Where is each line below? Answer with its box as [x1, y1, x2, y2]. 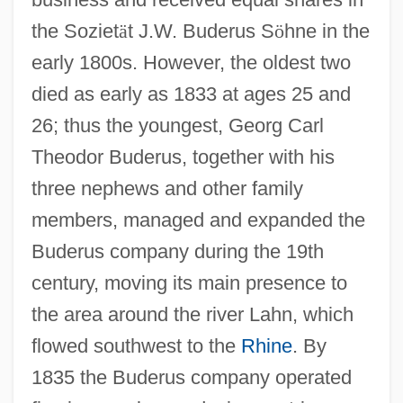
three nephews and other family [31, 176, 303, 200]
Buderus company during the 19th [31, 239, 324, 263]
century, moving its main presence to [31, 271, 347, 294]
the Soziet [31, 19, 119, 42]
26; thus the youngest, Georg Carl [31, 113, 324, 137]
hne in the [283, 19, 370, 42]
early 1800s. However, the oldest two [31, 50, 351, 74]
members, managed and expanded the [31, 208, 365, 231]
